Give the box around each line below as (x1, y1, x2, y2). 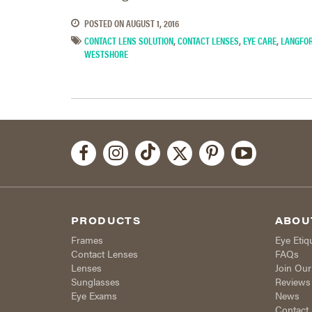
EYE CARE (243, 33, 276, 48)
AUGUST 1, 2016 (126, 16, 179, 31)
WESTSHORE (84, 47, 128, 61)
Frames (71, 233, 103, 247)
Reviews (274, 274, 311, 289)
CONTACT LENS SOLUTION (84, 33, 173, 48)
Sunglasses (71, 274, 120, 289)
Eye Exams (71, 288, 117, 303)
